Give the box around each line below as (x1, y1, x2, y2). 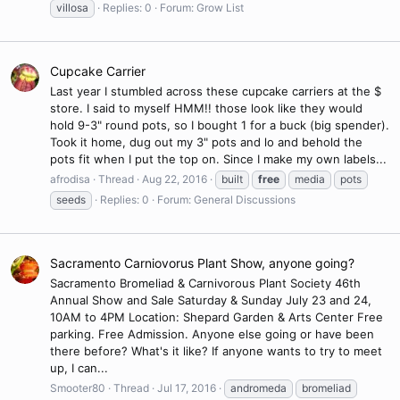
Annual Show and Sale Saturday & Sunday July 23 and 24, (50, 293, 371, 308)
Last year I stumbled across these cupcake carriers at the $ (50, 83, 381, 98)
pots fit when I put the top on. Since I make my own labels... (50, 151, 387, 166)
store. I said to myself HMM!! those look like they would (50, 100, 362, 115)
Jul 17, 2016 (157, 381, 216, 396)
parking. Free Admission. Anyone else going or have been (50, 327, 374, 342)
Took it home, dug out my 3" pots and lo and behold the (50, 134, 362, 149)
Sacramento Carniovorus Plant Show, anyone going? (50, 254, 354, 271)
